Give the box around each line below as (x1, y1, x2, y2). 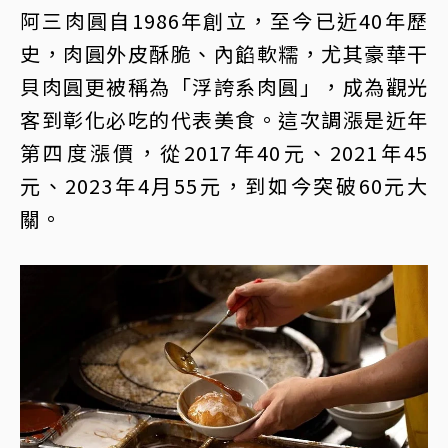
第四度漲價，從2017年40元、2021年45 (20, 137, 428, 167)
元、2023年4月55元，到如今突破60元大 (20, 170, 428, 200)
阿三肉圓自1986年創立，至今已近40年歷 (20, 5, 428, 35)
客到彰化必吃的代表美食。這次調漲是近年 (20, 104, 428, 134)
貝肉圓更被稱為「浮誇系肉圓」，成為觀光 (20, 71, 428, 101)
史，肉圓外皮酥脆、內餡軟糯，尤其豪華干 (20, 38, 428, 68)
